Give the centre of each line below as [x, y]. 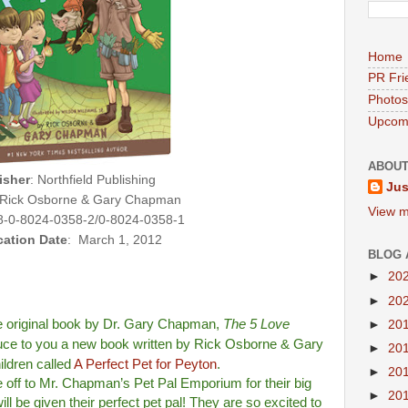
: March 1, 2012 [114, 240]
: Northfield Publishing [92, 179]
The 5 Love [255, 325]
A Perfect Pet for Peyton [145, 365]
